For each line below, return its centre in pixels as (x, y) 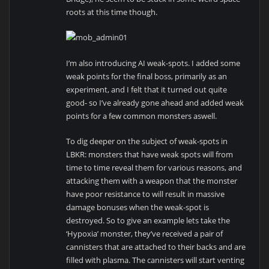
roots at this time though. (112, 12)
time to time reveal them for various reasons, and (154, 167)
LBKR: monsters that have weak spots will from (150, 154)
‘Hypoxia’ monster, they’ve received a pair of (145, 233)
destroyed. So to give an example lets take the (148, 220)
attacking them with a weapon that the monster (152, 180)
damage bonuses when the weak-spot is (138, 207)
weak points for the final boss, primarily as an (147, 76)
